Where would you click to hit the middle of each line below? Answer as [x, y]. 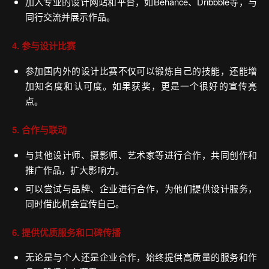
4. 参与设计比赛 [44, 46]
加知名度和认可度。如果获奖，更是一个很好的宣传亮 [141, 86]
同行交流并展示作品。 [70, 17]
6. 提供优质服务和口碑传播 [66, 232]
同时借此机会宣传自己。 [74, 203]
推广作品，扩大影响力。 [74, 169]
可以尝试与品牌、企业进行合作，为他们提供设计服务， [141, 188]
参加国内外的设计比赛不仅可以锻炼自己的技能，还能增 [141, 71]
